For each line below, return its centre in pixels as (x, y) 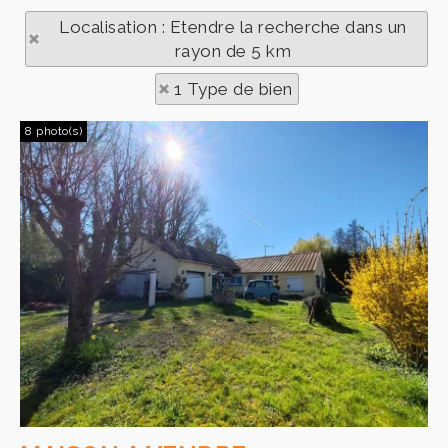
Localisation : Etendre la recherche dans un (233, 27)
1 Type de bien (233, 89)
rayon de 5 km (233, 51)
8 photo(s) (53, 131)
